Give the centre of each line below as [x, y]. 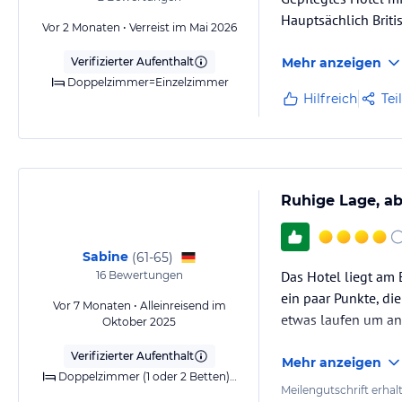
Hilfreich [330, 99]
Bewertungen [144, 275]
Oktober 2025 [139, 322]
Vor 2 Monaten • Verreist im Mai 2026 [139, 27]
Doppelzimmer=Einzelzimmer [148, 82]
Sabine [105, 257]
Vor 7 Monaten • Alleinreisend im [139, 306]
